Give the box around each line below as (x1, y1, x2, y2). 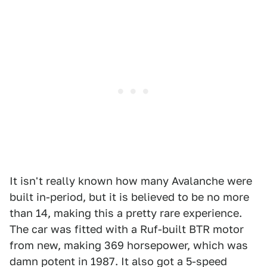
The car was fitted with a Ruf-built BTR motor (10, 222, 244, 235)
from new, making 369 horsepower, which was (10, 238, 248, 252)
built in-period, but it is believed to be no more (10, 190, 249, 203)
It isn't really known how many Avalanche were (10, 174, 252, 187)
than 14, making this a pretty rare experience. (10, 206, 242, 219)
